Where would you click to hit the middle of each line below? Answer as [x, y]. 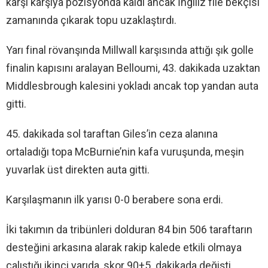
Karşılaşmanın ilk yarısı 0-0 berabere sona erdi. [115, 199]
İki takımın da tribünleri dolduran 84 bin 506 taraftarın [129, 229]
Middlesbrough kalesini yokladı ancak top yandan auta [132, 86]
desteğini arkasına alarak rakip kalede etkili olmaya [124, 247]
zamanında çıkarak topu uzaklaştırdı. [91, 20]
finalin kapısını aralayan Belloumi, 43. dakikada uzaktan [133, 68]
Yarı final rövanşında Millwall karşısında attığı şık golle [130, 50]
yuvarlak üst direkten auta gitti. [78, 169]
